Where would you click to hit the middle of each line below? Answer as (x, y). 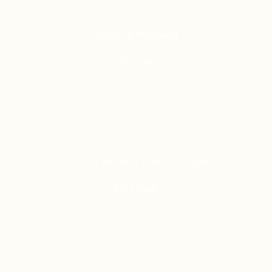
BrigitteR (136, 61)
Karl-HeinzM (136, 188)
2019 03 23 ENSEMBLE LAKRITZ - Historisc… (136, 161)
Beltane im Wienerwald (136, 34)
